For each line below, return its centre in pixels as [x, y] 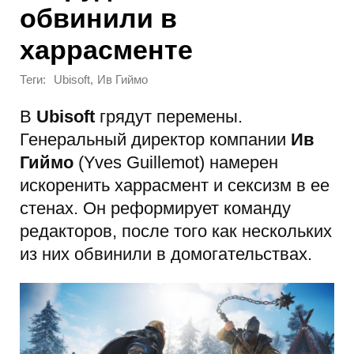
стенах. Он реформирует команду [155, 208]
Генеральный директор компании [155, 139]
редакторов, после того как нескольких [176, 231]
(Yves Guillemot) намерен [176, 162]
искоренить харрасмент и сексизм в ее [175, 185]
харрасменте [106, 49]
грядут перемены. [169, 116]
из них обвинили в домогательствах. [166, 254]
